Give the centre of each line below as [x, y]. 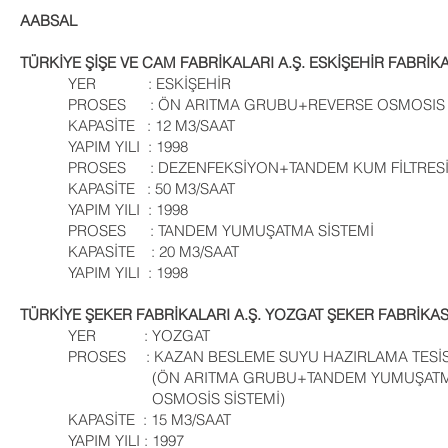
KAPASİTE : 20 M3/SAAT [129, 251]
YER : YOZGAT [115, 335]
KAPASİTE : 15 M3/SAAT [125, 419]
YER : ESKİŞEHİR [125, 83]
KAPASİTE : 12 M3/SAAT [127, 125]
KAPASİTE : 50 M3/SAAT [127, 188]
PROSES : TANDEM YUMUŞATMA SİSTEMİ [197, 230]
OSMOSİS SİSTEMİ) [152, 398]
